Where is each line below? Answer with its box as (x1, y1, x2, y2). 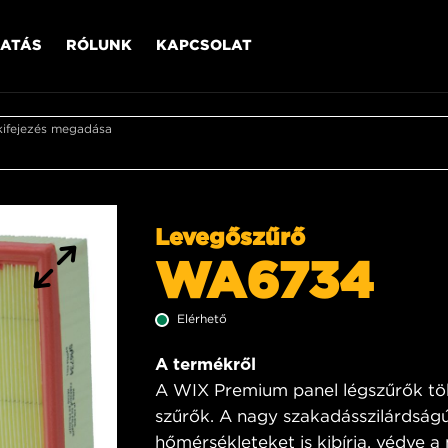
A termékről (155, 354, 256, 374)
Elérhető (177, 311, 227, 326)
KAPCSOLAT (156, 35, 252, 53)
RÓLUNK (66, 35, 132, 53)
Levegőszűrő (155, 223, 305, 249)
